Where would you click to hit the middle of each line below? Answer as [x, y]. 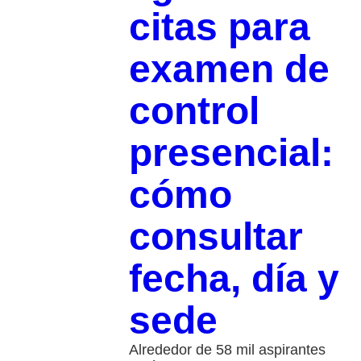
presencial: [231, 153]
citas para [219, 27]
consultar [216, 237]
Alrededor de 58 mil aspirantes [227, 350]
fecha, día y [234, 279]
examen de [229, 69]
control [194, 111]
